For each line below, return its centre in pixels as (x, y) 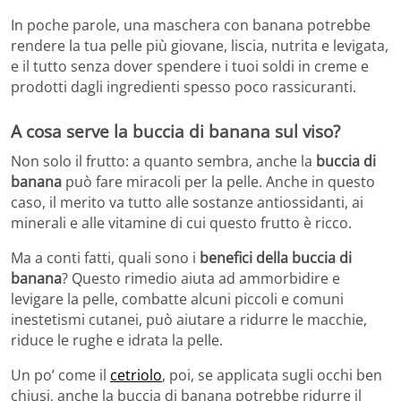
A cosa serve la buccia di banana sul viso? (175, 131)
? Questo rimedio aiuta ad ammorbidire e (201, 279)
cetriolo (136, 375)
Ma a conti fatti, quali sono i (105, 258)
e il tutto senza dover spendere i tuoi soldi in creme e (190, 66)
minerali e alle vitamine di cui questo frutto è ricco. (181, 223)
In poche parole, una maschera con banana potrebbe (191, 25)
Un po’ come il (60, 375)
